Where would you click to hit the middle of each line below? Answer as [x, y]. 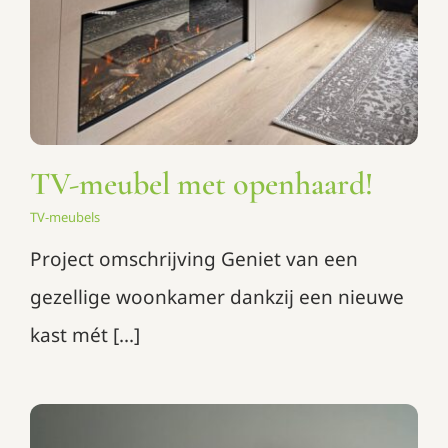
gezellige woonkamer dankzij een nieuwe [216, 296]
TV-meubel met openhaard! [201, 183]
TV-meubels [64, 216]
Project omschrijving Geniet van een [193, 258]
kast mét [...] [84, 334]
